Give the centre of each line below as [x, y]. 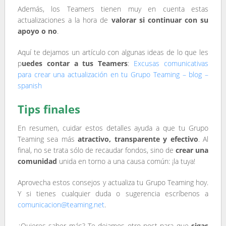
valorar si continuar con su [158, 20]
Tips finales [49, 109]
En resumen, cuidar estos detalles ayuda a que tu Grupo [113, 128]
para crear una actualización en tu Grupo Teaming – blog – [113, 75]
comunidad [37, 161]
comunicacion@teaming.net [61, 205]
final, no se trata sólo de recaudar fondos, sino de [97, 150]
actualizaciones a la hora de [63, 20]
